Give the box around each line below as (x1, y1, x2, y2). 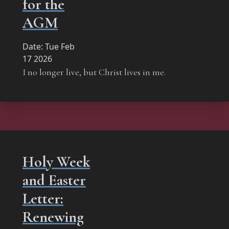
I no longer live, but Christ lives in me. (22, 66, 166, 78)
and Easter (22, 170, 86, 190)
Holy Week (22, 152, 90, 171)
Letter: (22, 189, 63, 208)
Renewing (22, 207, 84, 226)
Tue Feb (45, 40, 75, 52)
